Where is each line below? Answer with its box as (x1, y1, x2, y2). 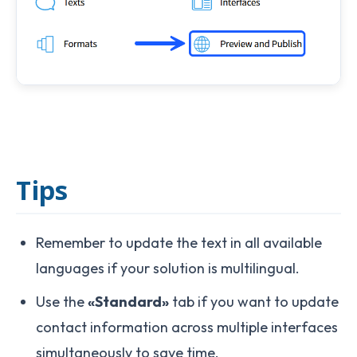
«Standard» (88, 292, 169, 312)
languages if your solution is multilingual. (36, 259, 300, 278)
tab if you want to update (169, 292, 339, 312)
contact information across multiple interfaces (36, 318, 338, 337)
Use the (36, 292, 88, 312)
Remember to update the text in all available (36, 233, 322, 253)
